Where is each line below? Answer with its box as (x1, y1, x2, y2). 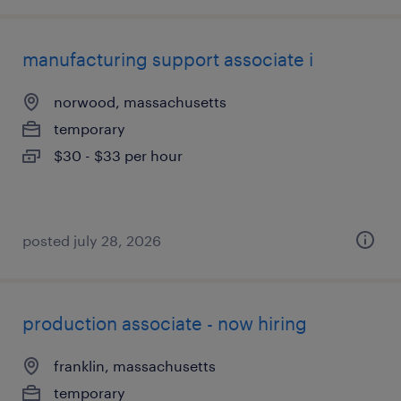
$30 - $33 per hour (54, 147, 183, 164)
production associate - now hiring (22, 312, 307, 334)
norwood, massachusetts (54, 93, 226, 110)
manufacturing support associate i (22, 48, 313, 70)
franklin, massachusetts (54, 357, 216, 374)
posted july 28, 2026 (22, 232, 161, 249)
